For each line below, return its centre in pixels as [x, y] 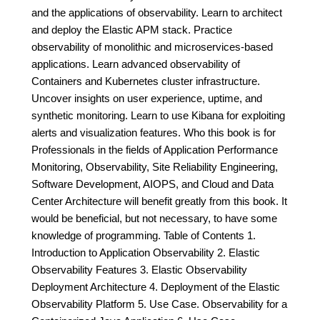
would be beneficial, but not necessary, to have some [154, 218]
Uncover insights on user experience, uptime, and [147, 98]
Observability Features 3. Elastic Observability [139, 270]
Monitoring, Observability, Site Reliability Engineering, [155, 167]
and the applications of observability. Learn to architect [157, 12]
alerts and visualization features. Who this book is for [154, 132]
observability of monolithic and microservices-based [152, 47]
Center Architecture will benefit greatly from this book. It [159, 201]
